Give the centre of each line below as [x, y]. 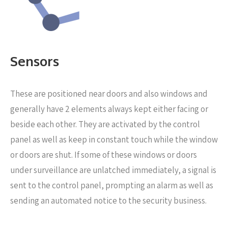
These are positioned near [58, 94]
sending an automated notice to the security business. [108, 201]
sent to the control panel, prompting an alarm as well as [112, 185]
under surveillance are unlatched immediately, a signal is [113, 170]
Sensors [35, 61]
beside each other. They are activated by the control [105, 124]
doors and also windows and [157, 94]
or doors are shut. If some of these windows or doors [104, 155]
